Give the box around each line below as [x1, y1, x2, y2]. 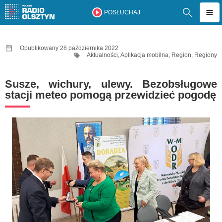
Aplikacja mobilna [120, 52, 168, 58]
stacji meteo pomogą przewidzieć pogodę [5, 89, 216, 101]
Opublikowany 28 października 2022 [20, 45, 118, 52]
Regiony [194, 52, 217, 58]
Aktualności [87, 52, 118, 58]
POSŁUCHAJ [104, 9, 140, 16]
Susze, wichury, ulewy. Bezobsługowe [5, 78, 217, 90]
